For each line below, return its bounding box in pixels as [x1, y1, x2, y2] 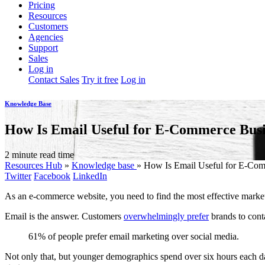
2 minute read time [5, 149, 74, 160]
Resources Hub [5, 160, 62, 170]
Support [28, 42, 58, 53]
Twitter [5, 170, 31, 181]
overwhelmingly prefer [124, 211, 209, 221]
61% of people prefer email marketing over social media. [28, 231, 239, 241]
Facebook [34, 170, 70, 181]
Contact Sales [28, 74, 79, 85]
